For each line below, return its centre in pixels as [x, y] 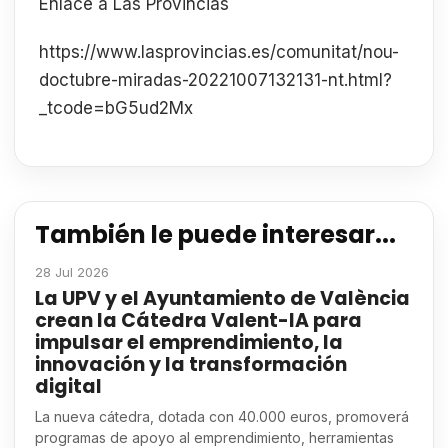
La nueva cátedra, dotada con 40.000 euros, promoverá [222, 416]
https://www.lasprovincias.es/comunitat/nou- [219, 51]
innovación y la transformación [191, 364]
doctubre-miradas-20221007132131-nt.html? [215, 79]
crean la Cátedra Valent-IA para [198, 320]
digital [68, 386]
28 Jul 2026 [72, 271]
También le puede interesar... [215, 234]
